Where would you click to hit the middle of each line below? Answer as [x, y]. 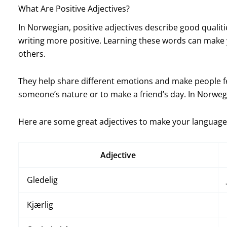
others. [32, 53]
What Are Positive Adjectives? [74, 8]
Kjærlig [40, 204]
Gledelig [42, 180]
